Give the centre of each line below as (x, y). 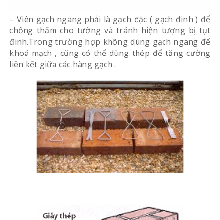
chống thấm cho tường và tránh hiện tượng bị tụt (110, 30)
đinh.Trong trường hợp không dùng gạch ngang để (110, 41)
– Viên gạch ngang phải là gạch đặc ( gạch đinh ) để (110, 19)
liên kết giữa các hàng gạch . (63, 64)
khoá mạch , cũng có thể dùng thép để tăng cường (110, 53)
